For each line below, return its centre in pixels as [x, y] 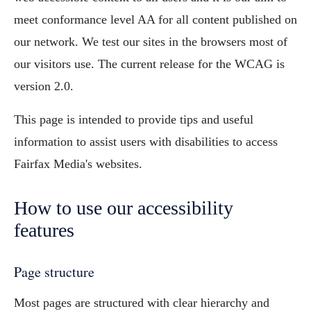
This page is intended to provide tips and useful [134, 119]
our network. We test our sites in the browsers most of [151, 42]
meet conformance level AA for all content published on [155, 19]
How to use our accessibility [124, 208]
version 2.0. [44, 86]
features [44, 230]
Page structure [54, 272]
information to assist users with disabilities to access [146, 142]
